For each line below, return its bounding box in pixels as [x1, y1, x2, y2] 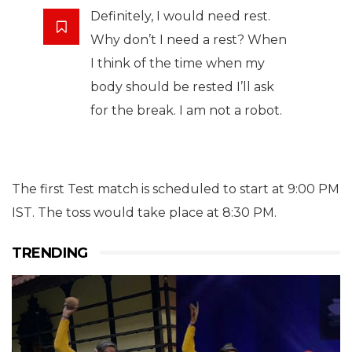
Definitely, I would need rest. [90, 9, 270, 24]
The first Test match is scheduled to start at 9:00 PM [12, 181, 339, 197]
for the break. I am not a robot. [90, 103, 282, 119]
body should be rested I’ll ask [90, 79, 274, 95]
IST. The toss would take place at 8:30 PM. [12, 205, 277, 221]
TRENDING [12, 244, 88, 262]
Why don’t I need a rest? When [90, 32, 287, 48]
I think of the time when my [90, 56, 265, 71]
